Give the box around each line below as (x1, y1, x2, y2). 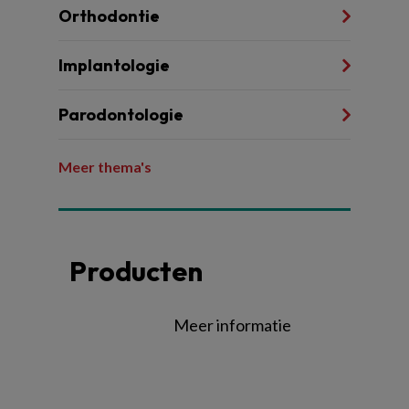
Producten (69, 253, 203, 288)
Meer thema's (58, 157, 152, 175)
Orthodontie (58, 5, 160, 26)
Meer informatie (173, 314, 291, 335)
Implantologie (58, 54, 170, 76)
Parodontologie (58, 103, 184, 125)
